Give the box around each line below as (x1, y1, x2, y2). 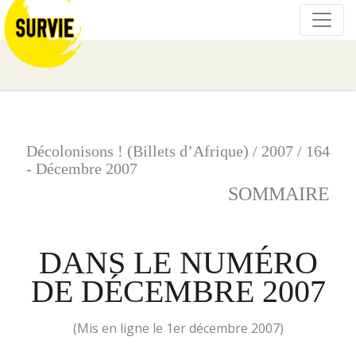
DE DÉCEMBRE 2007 (30, 273, 326, 309)
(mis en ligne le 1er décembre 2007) (88, 319, 284, 337)
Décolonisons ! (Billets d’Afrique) (26, 142, 249, 160)
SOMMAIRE (228, 184, 330, 204)
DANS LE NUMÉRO (38, 245, 318, 281)
